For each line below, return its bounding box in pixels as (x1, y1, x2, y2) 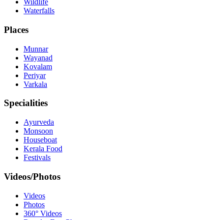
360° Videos (24, 209, 62, 218)
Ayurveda (24, 118, 54, 127)
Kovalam (24, 62, 52, 71)
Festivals (24, 153, 51, 162)
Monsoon (24, 127, 53, 136)
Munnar (24, 44, 48, 53)
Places (4, 25, 28, 35)
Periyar (24, 71, 46, 80)
